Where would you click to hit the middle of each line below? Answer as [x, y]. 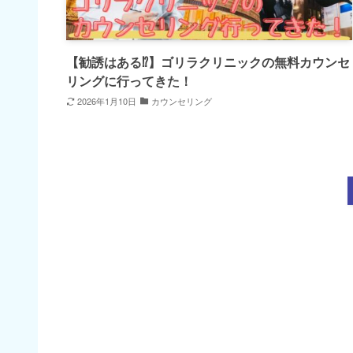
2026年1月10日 [106, 100]
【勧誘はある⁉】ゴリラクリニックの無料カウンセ [208, 62]
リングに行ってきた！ [129, 81]
